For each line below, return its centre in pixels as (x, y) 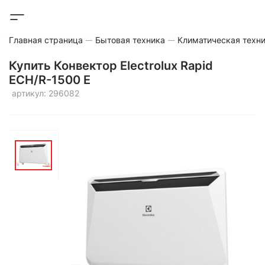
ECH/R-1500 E (50, 80)
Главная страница (46, 40)
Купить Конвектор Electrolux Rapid (111, 66)
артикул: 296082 (46, 93)
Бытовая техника (130, 40)
